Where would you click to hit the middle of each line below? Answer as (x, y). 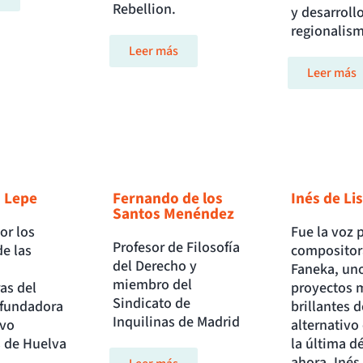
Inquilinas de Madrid (177, 322)
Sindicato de (152, 304)
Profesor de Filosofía (177, 248)
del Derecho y (155, 267)
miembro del (153, 285)
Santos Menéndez (174, 214)
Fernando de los (168, 199)
